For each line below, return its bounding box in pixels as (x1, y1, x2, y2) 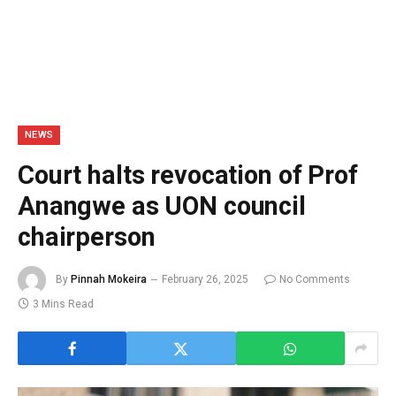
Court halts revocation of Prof (18, 160, 358, 190)
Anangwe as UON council (18, 191, 306, 221)
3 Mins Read (33, 298, 94, 310)
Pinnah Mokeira (71, 273, 147, 286)
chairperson (18, 222, 162, 252)
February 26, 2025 (162, 273, 248, 286)
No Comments (279, 273, 350, 286)
